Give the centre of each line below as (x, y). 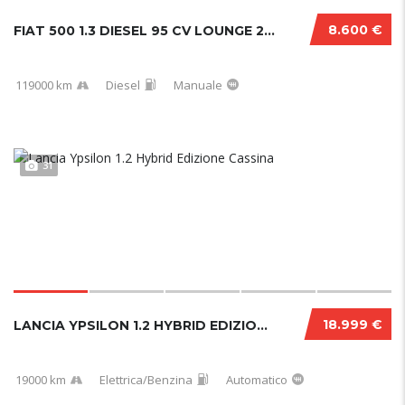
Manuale (198, 85)
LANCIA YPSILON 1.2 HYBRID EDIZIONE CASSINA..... (262, 325)
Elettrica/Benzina (146, 380)
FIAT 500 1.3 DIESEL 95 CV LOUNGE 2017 (269, 31)
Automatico (257, 380)
